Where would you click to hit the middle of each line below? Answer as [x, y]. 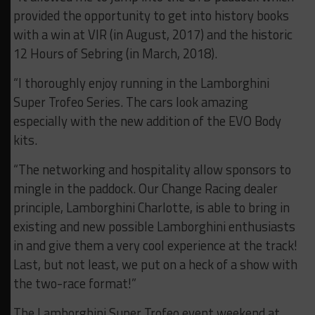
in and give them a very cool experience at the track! [155, 246]
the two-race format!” [75, 284]
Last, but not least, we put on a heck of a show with [155, 265]
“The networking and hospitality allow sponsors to [152, 170]
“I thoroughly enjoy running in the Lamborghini [141, 83]
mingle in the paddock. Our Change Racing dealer [145, 189]
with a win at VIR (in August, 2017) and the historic [153, 35]
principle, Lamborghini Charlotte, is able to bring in [151, 208]
